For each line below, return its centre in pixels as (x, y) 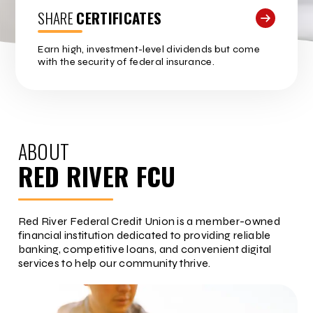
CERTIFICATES (119, 18)
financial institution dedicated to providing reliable (144, 235)
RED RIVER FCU (97, 176)
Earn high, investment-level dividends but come (149, 50)
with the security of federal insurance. (126, 62)
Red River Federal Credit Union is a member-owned (149, 221)
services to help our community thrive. (114, 263)
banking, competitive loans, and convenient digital (145, 249)
